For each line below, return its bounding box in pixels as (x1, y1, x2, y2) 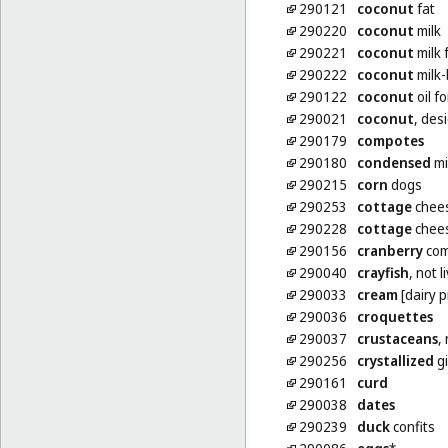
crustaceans (356, 329, 438, 349)
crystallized (356, 351, 434, 371)
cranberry (356, 241, 423, 261)
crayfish (356, 263, 409, 283)
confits (389, 417, 435, 437)
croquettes (356, 307, 433, 327)
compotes (356, 131, 424, 151)
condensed (356, 153, 431, 173)
